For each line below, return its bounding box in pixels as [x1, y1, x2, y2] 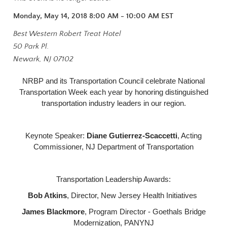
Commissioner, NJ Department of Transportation [33, 142, 194, 151]
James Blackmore [21, 207, 85, 216]
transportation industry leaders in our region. [41, 99, 186, 107]
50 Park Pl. [13, 42, 49, 51]
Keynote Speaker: [25, 131, 87, 140]
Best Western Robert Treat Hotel [13, 29, 122, 38]
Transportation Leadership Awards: [56, 175, 171, 183]
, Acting [177, 131, 202, 140]
